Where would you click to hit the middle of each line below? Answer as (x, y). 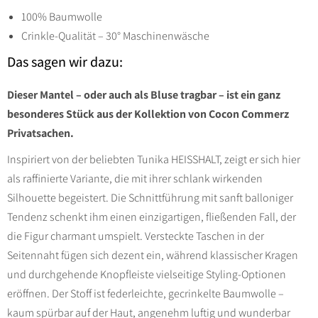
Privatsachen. (40, 133)
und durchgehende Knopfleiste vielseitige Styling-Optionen (147, 275)
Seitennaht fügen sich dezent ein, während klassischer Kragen (153, 256)
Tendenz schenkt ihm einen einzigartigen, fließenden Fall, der (152, 217)
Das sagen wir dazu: (65, 62)
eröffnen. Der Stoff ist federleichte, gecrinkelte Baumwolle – (146, 294)
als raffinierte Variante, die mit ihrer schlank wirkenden (135, 179)
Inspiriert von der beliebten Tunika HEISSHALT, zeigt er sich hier (154, 160)
